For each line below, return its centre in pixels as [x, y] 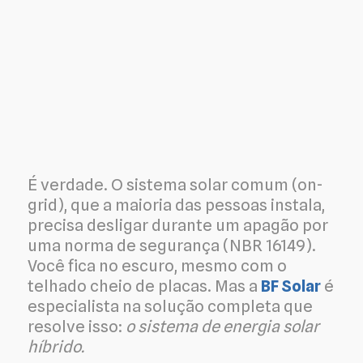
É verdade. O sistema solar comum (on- [175, 184]
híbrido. [56, 346]
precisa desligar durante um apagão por [178, 225]
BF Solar [291, 286]
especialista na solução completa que [170, 306]
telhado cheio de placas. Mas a [144, 286]
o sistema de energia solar [222, 326]
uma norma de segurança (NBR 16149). [172, 245]
